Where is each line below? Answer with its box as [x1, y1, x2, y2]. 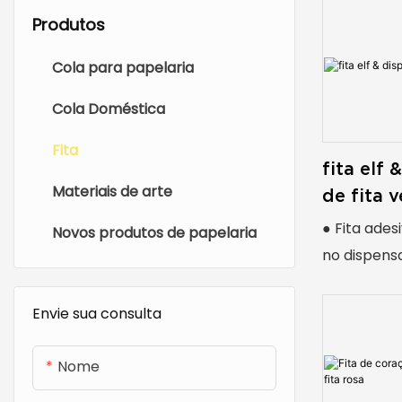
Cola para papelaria [52, 57, 194, 78]
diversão [321, 325, 382, 346]
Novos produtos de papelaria [52, 222, 257, 243]
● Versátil [321, 379, 389, 400]
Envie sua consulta [32, 302, 162, 324]
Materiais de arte [52, 180, 172, 202]
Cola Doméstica [52, 98, 165, 119]
